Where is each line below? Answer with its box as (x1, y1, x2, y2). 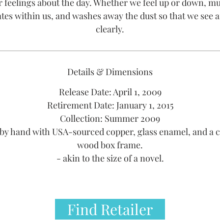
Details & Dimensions (67, 66, 153, 78)
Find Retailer (67, 199, 153, 219)
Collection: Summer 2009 (60, 112, 160, 124)
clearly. (96, 23, 124, 35)
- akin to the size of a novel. (56, 152, 164, 164)
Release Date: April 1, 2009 (58, 86, 162, 98)
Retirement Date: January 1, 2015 (47, 99, 173, 111)
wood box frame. (77, 139, 143, 151)
